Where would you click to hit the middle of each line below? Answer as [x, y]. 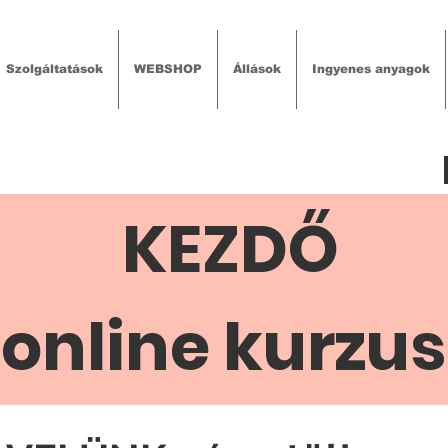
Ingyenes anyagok [370, 69]
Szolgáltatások [54, 69]
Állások [256, 69]
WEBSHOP [167, 69]
